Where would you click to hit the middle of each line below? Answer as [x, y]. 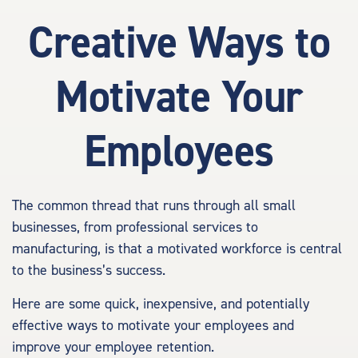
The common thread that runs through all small [154, 206]
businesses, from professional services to [135, 227]
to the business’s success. [89, 270]
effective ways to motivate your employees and [153, 326]
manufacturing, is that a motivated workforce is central [177, 249]
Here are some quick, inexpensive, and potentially [161, 304]
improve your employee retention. [113, 347]
